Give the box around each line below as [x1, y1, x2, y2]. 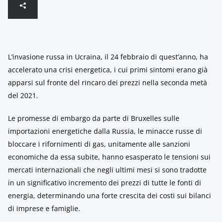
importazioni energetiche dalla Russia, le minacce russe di [8, 126, 202, 136]
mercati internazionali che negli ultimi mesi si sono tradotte [8, 165, 207, 174]
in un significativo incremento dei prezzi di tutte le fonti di [8, 178, 201, 187]
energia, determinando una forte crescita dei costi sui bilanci [8, 191, 211, 200]
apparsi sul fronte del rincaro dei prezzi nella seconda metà [8, 78, 207, 87]
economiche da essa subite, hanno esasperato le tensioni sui [8, 152, 211, 162]
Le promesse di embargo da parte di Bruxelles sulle [8, 113, 179, 123]
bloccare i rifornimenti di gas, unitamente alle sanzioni [8, 139, 190, 149]
